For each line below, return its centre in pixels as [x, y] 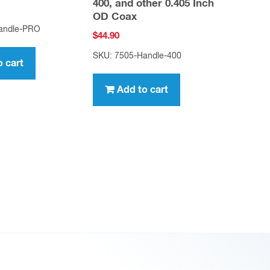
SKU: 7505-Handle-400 [137, 56]
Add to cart [143, 90]
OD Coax [115, 17]
